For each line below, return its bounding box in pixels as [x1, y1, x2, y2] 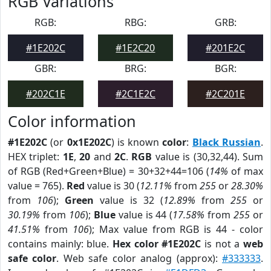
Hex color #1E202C [113, 237, 201, 250]
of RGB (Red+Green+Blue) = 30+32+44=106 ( [8, 165, 209, 178]
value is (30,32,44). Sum [152, 150, 264, 163]
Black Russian [192, 135, 261, 149]
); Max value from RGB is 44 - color [88, 223, 264, 236]
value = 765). [8, 179, 67, 192]
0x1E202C [67, 135, 111, 149]
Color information [8, 111, 136, 131]
